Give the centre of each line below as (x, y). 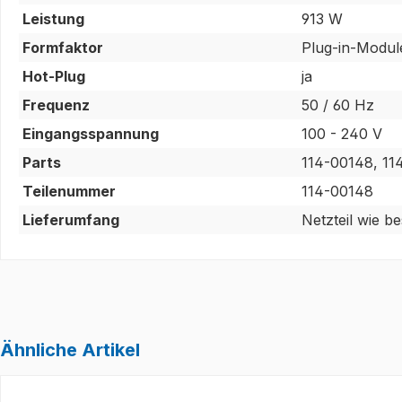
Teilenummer (69, 191)
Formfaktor (63, 47)
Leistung (53, 18)
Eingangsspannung (91, 133)
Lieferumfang (71, 219)
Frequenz (56, 105)
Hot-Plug (54, 76)
